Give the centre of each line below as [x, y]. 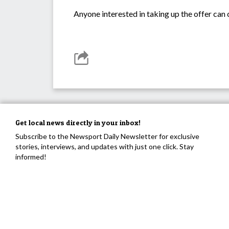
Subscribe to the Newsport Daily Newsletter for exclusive [107, 136]
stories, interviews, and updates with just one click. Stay [105, 147]
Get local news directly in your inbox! [78, 123]
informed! [31, 157]
